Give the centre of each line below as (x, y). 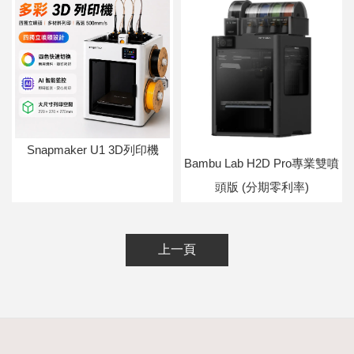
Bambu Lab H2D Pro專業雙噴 (262, 163)
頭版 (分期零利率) (262, 186)
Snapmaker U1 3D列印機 (92, 150)
